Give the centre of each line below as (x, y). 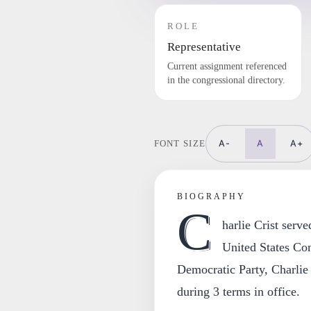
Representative (204, 47)
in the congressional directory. (226, 80)
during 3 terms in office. (238, 292)
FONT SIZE (180, 143)
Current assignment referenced (227, 66)
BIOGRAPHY (211, 196)
